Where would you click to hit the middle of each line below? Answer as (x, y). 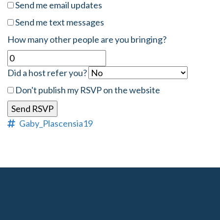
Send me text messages (59, 22)
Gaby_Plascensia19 (56, 123)
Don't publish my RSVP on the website (87, 90)
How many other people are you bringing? (87, 39)
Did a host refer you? (47, 72)
